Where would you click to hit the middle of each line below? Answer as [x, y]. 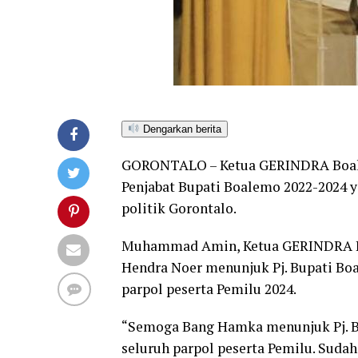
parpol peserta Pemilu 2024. [209, 289]
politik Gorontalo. [179, 208]
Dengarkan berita [181, 129]
